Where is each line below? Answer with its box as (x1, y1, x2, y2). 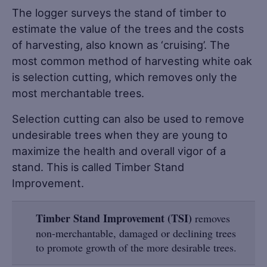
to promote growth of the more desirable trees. (36, 240, 237, 254)
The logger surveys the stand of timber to (12, 5, 226, 19)
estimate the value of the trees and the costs (12, 21, 244, 35)
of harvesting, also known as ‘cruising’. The (12, 38, 230, 51)
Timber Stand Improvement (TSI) (36, 210, 192, 226)
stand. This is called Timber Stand (12, 160, 184, 173)
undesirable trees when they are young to (12, 128, 228, 141)
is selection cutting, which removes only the (12, 70, 237, 83)
